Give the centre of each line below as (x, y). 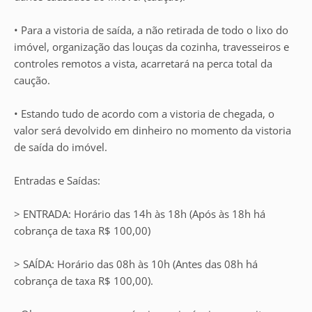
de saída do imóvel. (61, 147)
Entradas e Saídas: (57, 180)
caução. (32, 80)
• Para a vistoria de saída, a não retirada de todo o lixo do (151, 30)
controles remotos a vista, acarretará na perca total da (143, 63)
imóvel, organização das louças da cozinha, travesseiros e (151, 47)
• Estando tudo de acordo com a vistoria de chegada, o (144, 114)
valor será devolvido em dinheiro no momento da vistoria (153, 130)
